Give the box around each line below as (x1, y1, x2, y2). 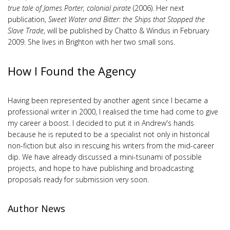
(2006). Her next (131, 3, 184, 13)
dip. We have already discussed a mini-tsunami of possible (8, 151, 202, 162)
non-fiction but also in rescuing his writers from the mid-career (8, 140, 214, 150)
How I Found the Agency (8, 63, 136, 79)
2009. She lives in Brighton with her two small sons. (8, 36, 175, 47)
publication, (8, 14, 48, 24)
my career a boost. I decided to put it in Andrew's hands (8, 118, 194, 128)
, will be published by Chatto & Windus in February (44, 25, 209, 35)
